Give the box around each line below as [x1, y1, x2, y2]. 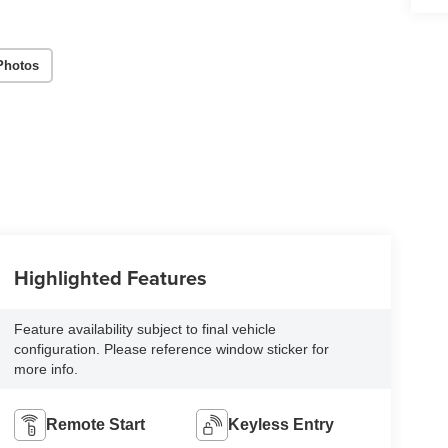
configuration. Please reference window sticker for [13, 341, 329, 357]
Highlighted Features [13, 263, 207, 293]
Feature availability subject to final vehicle [13, 321, 276, 337]
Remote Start [45, 415, 145, 433]
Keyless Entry [228, 415, 335, 433]
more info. [13, 361, 78, 377]
